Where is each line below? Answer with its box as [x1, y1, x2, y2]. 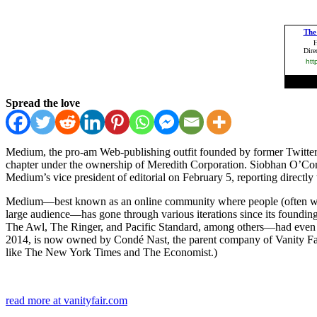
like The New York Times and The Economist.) [6, 246, 217, 258]
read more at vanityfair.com [6, 294, 127, 306]
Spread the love [6, 96, 80, 109]
